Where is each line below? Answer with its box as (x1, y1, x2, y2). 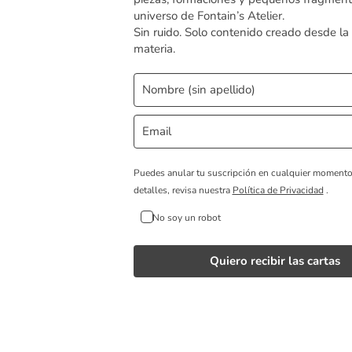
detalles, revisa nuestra (133, 183, 233, 196)
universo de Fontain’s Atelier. (133, 7, 284, 24)
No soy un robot (152, 211, 221, 224)
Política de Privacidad (232, 183, 324, 196)
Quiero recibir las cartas (209, 252, 340, 269)
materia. (133, 40, 175, 57)
